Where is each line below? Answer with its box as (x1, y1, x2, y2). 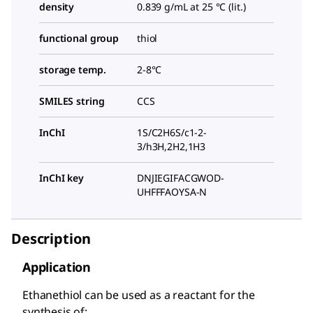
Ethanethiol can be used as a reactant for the (22, 287, 255, 303)
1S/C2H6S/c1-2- (137, 126, 208, 140)
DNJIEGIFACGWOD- (137, 171, 224, 185)
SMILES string (39, 94, 105, 108)
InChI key (39, 171, 84, 185)
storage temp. (39, 63, 106, 77)
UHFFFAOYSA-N (137, 185, 208, 199)
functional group (39, 31, 119, 45)
